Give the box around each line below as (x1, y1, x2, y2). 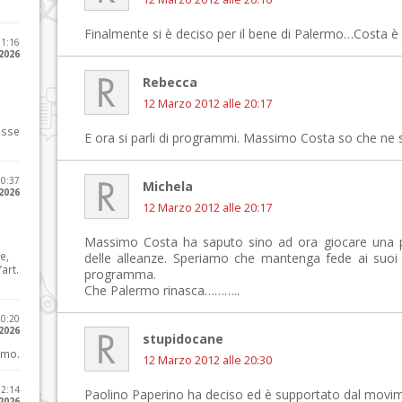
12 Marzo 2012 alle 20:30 (143, 353, 272, 368)
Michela (143, 178, 193, 195)
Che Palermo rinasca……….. (84, 282, 240, 299)
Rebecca (143, 74, 197, 91)
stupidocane (143, 330, 223, 347)
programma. (84, 266, 156, 283)
